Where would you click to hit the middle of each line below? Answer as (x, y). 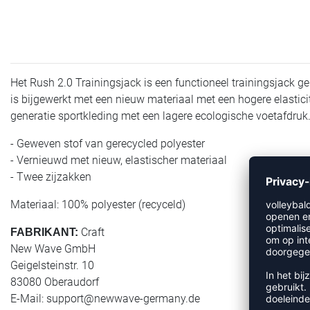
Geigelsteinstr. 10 (52, 265)
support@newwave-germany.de (123, 298)
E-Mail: (28, 298)
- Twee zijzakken (51, 176)
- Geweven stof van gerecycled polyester (108, 143)
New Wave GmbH (53, 248)
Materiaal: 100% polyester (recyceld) (98, 204)
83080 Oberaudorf (55, 282)
